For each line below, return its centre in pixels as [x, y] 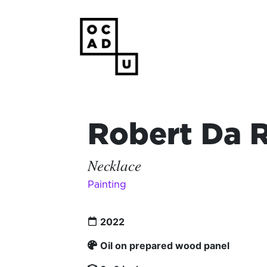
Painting [107, 184]
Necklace [114, 165]
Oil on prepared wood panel [165, 246]
